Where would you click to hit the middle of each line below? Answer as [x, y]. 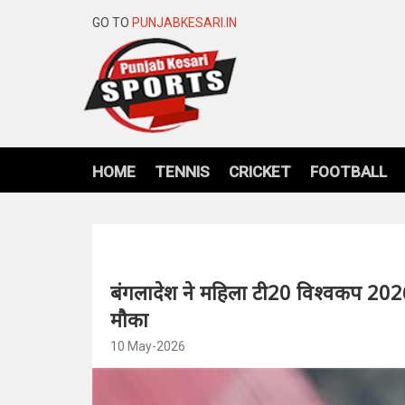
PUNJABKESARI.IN [184, 23]
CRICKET [260, 171]
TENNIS [182, 171]
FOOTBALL [348, 171]
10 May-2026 [148, 346]
